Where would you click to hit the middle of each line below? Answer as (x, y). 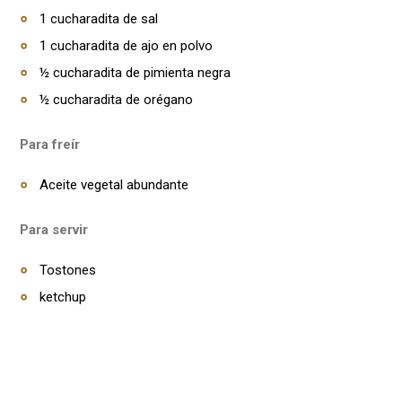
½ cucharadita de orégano (116, 100)
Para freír (50, 144)
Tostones (68, 270)
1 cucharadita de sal (99, 19)
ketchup (63, 297)
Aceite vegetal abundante (114, 185)
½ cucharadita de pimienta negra (135, 73)
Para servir (54, 230)
